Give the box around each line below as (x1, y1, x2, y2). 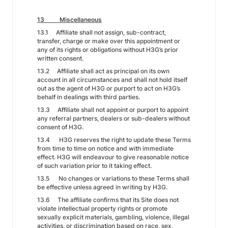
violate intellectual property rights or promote (37, 205, 167, 212)
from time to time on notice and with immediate (37, 145, 174, 152)
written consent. (37, 54, 83, 62)
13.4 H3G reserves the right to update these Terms (37, 136, 191, 144)
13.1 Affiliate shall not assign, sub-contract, (37, 28, 166, 36)
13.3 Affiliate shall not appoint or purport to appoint (37, 106, 188, 113)
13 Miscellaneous (37, 16, 102, 23)
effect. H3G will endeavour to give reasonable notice (37, 153, 189, 161)
